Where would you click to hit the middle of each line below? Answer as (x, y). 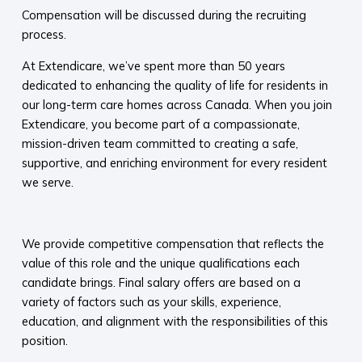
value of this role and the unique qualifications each (160, 263)
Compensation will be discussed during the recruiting (164, 15)
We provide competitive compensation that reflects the (173, 244)
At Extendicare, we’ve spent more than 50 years (153, 65)
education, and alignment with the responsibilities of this (175, 322)
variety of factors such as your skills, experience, (151, 302)
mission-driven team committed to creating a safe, (160, 143)
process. (44, 35)
